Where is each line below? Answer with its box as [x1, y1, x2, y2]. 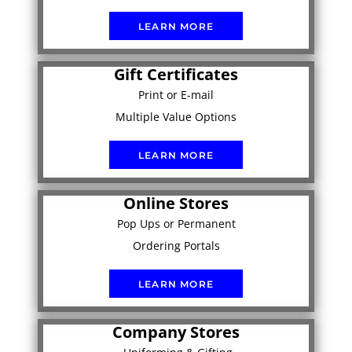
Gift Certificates [114, 63, 238, 85]
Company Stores [112, 321, 240, 343]
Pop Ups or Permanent [116, 215, 236, 231]
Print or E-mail [138, 86, 214, 102]
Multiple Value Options [115, 108, 236, 124]
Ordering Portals [132, 237, 220, 253]
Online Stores [123, 192, 229, 214]
